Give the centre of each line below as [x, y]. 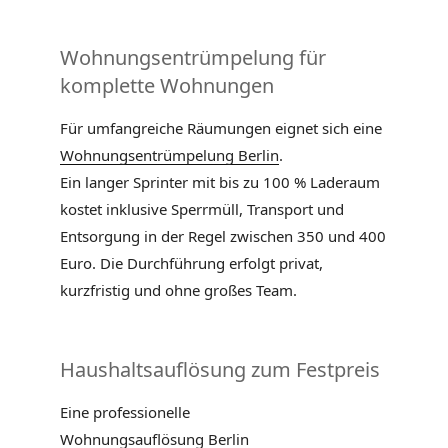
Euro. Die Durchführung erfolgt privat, [191, 262]
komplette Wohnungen [167, 85]
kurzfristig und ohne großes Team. [178, 289]
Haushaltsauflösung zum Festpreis [220, 370]
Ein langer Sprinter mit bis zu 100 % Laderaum [220, 181]
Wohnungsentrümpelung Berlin [169, 154]
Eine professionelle [125, 412]
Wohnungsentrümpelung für [193, 57]
